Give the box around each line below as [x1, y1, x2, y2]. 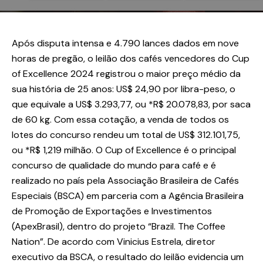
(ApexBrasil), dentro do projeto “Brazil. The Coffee [12, 220, 225, 233]
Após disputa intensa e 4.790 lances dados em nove [12, 37, 239, 50]
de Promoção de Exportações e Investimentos [12, 205, 212, 218]
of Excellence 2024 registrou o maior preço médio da [12, 68, 241, 80]
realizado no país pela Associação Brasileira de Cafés [12, 174, 239, 187]
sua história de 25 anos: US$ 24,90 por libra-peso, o [12, 83, 235, 96]
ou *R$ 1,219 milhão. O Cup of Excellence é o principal [12, 144, 236, 157]
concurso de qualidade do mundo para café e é [12, 159, 216, 172]
